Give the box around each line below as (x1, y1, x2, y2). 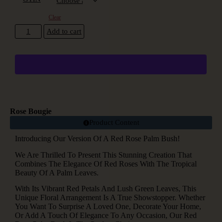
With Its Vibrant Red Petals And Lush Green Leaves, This (15, 184, 196, 193)
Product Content (89, 118, 139, 127)
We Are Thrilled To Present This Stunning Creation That (15, 150, 192, 159)
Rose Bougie (10, 107, 52, 116)
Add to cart (47, 27, 82, 36)
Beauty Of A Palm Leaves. (15, 168, 99, 177)
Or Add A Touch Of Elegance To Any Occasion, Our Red (15, 211, 197, 220)
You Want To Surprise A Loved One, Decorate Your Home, (15, 202, 201, 211)
